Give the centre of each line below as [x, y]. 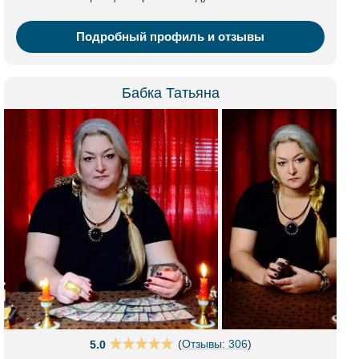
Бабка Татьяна [170, 93]
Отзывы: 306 [214, 343]
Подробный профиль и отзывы [170, 36]
